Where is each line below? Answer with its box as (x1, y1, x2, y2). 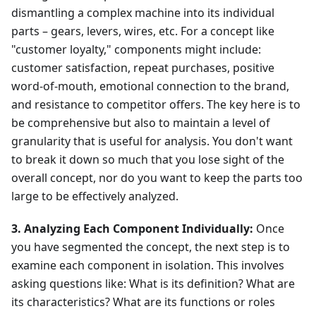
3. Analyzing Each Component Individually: (11, 221, 253, 237)
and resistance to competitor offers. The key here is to (11, 97, 300, 113)
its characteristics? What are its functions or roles (11, 294, 275, 310)
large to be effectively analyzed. (11, 188, 178, 205)
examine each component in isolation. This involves (11, 257, 284, 274)
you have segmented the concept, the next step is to (11, 239, 290, 255)
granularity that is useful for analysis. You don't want (11, 133, 293, 150)
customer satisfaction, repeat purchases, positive (11, 60, 274, 76)
